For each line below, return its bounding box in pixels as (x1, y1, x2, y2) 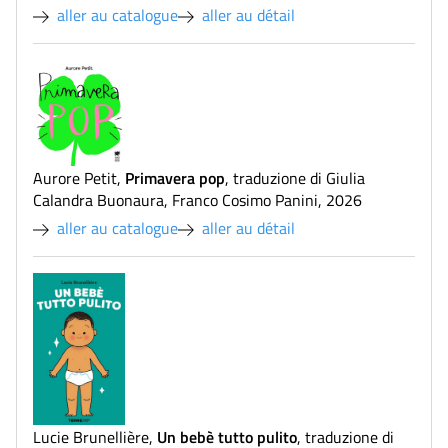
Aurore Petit (33, 167, 117, 190)
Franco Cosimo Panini (172, 189, 318, 212)
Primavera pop (125, 166, 225, 190)
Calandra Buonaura (33, 189, 164, 212)
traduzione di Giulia (233, 167, 365, 190)
